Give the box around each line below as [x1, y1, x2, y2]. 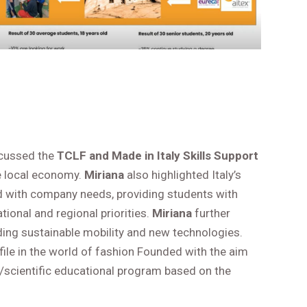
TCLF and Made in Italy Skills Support [57, 149, 259, 163]
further [195, 206, 231, 221]
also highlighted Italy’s [127, 168, 242, 182]
